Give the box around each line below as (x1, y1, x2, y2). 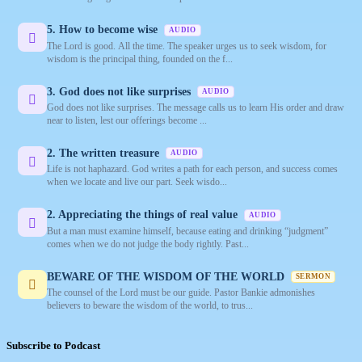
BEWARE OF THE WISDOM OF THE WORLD (47, 270, 288, 283)
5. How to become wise (47, 23, 161, 36)
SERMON (296, 272, 330, 281)
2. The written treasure (47, 147, 162, 160)
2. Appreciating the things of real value (47, 208, 241, 221)
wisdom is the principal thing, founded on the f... (47, 53, 233, 65)
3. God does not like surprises (47, 85, 194, 98)
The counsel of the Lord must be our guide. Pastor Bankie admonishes (47, 287, 315, 299)
